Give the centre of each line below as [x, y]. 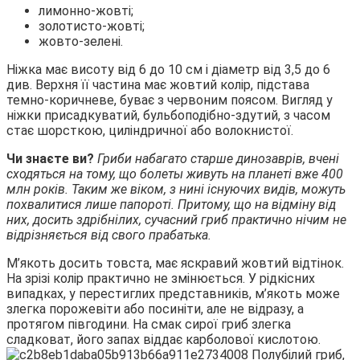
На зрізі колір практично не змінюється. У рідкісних [161, 278]
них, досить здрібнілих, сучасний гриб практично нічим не [176, 219]
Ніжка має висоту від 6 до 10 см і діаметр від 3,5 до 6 [168, 69]
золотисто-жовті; [92, 26]
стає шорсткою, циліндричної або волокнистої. [150, 130]
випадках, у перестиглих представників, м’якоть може [173, 293]
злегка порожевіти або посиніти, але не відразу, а [155, 309]
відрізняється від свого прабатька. [109, 235]
